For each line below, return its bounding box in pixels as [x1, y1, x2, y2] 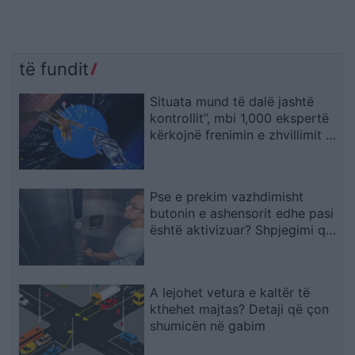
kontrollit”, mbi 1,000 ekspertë [150, 109, 330, 126]
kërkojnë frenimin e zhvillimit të [150, 126, 338, 143]
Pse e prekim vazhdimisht [150, 189, 304, 205]
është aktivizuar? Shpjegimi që [150, 222, 334, 239]
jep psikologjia [150, 239, 238, 255]
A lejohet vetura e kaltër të [150, 284, 311, 301]
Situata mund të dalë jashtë [150, 93, 315, 109]
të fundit [19, 58, 89, 79]
